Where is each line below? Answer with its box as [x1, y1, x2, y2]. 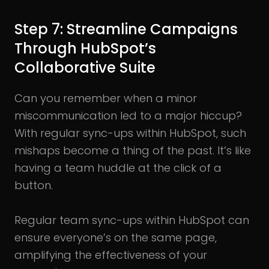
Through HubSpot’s [14, 38, 156, 58]
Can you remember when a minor [14, 90, 197, 106]
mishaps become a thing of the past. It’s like [14, 142, 251, 158]
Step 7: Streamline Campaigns [14, 19, 238, 39]
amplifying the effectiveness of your [14, 247, 207, 262]
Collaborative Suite [14, 57, 156, 77]
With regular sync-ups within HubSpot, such [14, 125, 246, 141]
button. [14, 177, 53, 193]
